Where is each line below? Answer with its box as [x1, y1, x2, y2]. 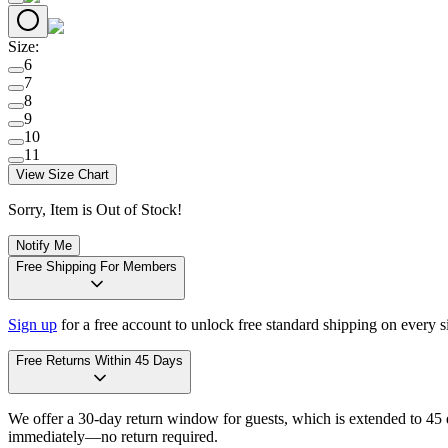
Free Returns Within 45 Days [16, 352, 183, 368]
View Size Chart [16, 166, 109, 182]
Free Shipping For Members [100, 258, 177, 274]
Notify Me [16, 237, 72, 253]
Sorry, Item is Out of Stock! [8, 200, 182, 218]
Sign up [8, 315, 57, 333]
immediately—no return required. [8, 427, 218, 445]
